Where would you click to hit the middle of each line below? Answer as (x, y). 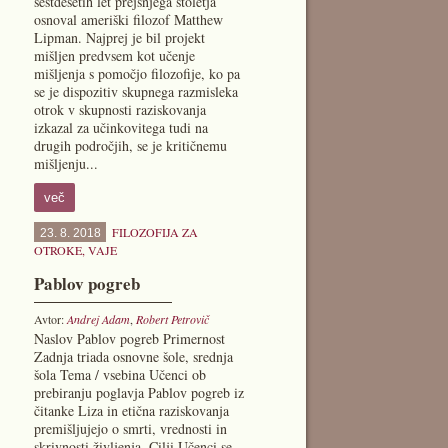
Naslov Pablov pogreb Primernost (129, 338)
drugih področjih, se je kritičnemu (130, 145)
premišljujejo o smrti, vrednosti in (130, 428)
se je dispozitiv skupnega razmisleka (135, 91)
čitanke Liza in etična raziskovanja (131, 410)
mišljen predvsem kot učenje (114, 55)
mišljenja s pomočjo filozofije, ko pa (136, 73)
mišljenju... (65, 163)
